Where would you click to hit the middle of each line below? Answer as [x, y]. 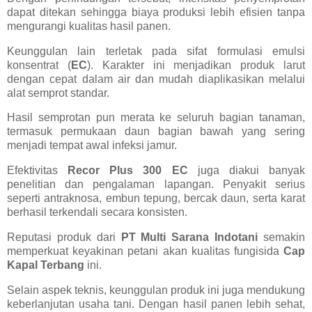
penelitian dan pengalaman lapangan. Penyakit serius [156, 185]
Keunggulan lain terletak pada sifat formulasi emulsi [156, 51]
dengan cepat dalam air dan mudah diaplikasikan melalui [156, 79]
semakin [282, 237]
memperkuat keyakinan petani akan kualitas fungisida [145, 251]
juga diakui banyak [247, 171]
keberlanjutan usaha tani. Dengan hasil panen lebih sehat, [156, 304]
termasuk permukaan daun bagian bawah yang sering [156, 132]
